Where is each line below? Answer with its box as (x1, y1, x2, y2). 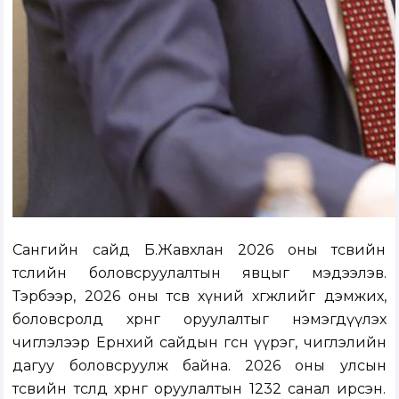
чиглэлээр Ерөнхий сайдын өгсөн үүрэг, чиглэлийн (12, 334, 387, 352)
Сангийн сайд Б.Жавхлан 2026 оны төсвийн (12, 241, 387, 259)
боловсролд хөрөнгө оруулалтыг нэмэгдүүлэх (12, 311, 387, 329)
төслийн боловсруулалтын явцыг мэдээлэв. (12, 265, 387, 282)
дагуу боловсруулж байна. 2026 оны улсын (12, 357, 387, 375)
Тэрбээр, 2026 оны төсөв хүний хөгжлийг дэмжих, (12, 288, 387, 305)
